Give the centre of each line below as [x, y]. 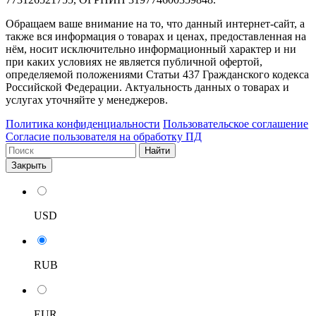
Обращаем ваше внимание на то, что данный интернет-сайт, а [155, 23]
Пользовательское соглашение [236, 123]
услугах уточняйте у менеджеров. [87, 99]
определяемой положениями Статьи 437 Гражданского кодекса [157, 74]
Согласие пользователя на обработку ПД [104, 136]
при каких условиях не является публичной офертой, [134, 61]
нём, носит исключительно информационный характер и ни [151, 49]
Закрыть [29, 165]
